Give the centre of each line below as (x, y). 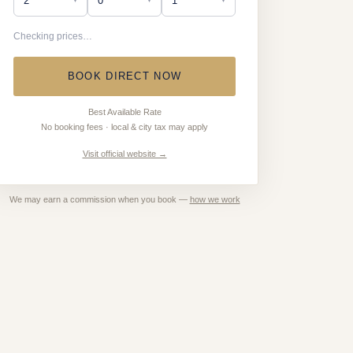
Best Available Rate (124, 112)
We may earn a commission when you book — (99, 199)
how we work (215, 199)
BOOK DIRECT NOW (124, 76)
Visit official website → (124, 154)
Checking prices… (53, 36)
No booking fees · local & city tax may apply (124, 127)
